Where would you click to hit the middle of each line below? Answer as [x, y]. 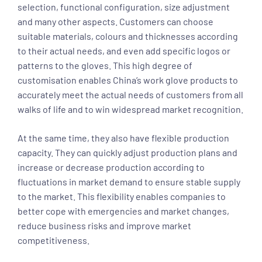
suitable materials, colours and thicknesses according [128, 36]
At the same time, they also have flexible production [123, 138]
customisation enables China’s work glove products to [128, 80]
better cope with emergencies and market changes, [123, 211]
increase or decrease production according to [111, 167]
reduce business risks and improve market [104, 225]
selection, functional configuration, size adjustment [124, 7]
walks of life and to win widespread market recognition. [130, 109]
